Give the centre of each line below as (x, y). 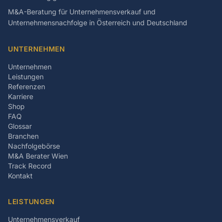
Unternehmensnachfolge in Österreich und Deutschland (98, 23)
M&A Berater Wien (38, 156)
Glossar (20, 126)
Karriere (21, 96)
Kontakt (20, 176)
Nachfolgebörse (34, 146)
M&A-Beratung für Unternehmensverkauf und (82, 12)
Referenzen (27, 86)
